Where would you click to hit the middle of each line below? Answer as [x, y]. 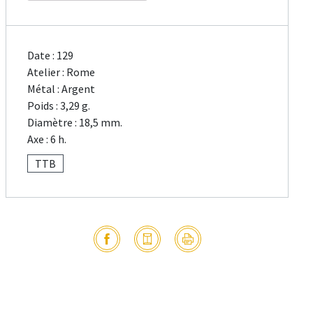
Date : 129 [51, 56]
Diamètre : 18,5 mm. [75, 123]
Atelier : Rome [61, 72]
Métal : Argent [61, 89]
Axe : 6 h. [47, 139]
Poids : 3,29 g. [59, 106]
